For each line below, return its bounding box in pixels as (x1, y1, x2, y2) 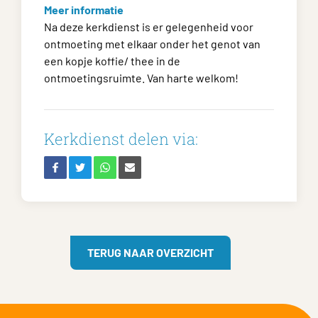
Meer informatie (44, 3, 124, 16)
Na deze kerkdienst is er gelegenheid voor (44, 20, 253, 33)
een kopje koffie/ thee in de (44, 54, 180, 67)
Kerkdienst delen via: (44, 128, 198, 149)
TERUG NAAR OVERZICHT (87, 246, 214, 259)
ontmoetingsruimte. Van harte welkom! (44, 71, 238, 84)
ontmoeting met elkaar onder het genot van (44, 37, 261, 50)
